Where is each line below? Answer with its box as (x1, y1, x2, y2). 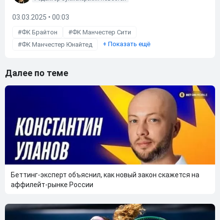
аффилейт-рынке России (11, 180, 93, 189)
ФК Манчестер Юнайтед (22, 40, 92, 48)
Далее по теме (5, 67, 68, 78)
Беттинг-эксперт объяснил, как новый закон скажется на (11, 170, 199, 179)
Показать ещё (107, 40, 150, 48)
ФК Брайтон (22, 28, 57, 36)
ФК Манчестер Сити (72, 28, 131, 36)
